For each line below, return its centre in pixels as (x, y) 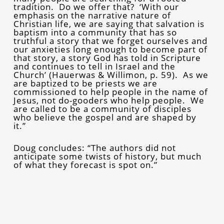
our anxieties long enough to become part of (110, 49)
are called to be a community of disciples (102, 109)
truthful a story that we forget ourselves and (110, 41)
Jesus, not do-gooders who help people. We (109, 100)
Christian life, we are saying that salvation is (109, 24)
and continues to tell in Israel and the (94, 66)
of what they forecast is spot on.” (85, 165)
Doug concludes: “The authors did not (94, 148)
